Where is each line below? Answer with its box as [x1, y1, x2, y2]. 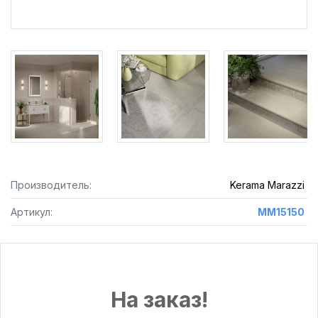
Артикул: [11, 206, 53, 218]
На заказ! [110, 287, 208, 312]
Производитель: [11, 179, 92, 191]
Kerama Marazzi [229, 179, 305, 191]
